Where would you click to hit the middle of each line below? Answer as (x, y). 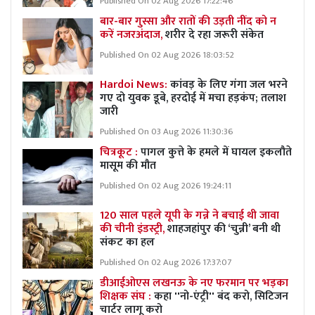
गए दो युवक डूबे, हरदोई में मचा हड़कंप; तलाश (193, 98)
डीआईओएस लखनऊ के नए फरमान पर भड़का (194, 283)
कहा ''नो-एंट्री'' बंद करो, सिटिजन (221, 296)
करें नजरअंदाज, (133, 34)
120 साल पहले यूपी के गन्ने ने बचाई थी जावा (189, 215)
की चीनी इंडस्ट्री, (132, 229)
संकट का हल (127, 242)
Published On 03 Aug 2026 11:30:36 (166, 131)
